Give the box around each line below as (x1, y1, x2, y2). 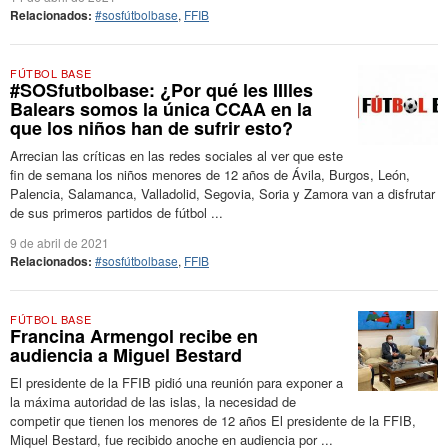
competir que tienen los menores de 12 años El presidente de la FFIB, (10, 411, 416, 430)
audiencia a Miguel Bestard (10, 342, 242, 368)
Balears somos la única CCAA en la (10, 96, 312, 122)
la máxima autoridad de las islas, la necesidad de (10, 392, 296, 411)
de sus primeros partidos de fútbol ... (10, 203, 223, 222)
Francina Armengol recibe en (10, 323, 258, 349)
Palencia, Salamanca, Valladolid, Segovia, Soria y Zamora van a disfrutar (10, 184, 435, 203)
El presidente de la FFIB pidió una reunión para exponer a (10, 373, 343, 392)
